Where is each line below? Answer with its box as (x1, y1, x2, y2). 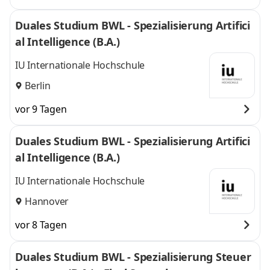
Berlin (25, 78, 51, 92)
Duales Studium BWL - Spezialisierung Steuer (15, 250, 251, 264)
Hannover (25, 194, 69, 208)
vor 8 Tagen (15, 218, 67, 231)
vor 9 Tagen (15, 102, 67, 116)
